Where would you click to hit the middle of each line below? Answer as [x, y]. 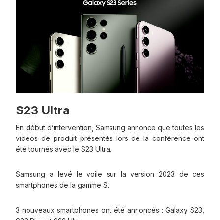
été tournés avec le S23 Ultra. [64, 149]
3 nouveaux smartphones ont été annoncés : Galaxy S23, [110, 210]
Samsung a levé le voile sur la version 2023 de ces [110, 174]
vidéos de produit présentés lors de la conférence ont [110, 138]
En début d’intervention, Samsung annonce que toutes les [110, 127]
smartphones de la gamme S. [63, 185]
